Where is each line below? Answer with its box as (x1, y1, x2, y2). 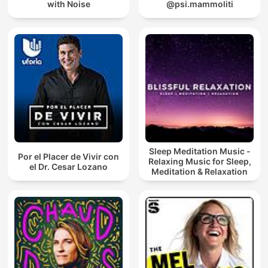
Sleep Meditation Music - (148, 146, 251, 157)
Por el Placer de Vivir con (18, 151, 119, 162)
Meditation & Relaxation (151, 166, 248, 177)
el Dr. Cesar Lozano (29, 161, 108, 172)
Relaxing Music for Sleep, (148, 156, 251, 167)
